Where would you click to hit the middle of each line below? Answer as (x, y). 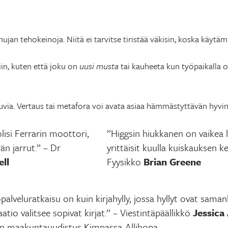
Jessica (210, 212)
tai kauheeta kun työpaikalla (171, 66)
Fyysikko (125, 161)
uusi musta (99, 66)
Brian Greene (173, 161)
